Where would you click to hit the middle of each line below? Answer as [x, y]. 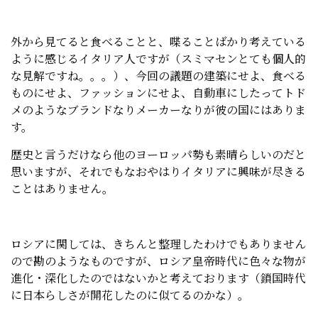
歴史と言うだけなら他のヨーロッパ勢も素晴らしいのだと [158, 154]
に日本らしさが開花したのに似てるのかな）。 [130, 295]
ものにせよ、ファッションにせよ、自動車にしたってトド [158, 93]
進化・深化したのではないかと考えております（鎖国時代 [158, 278]
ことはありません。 [62, 188]
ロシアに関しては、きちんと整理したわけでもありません [158, 244]
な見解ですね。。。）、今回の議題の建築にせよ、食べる [158, 76]
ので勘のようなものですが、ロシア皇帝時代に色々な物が [158, 261]
